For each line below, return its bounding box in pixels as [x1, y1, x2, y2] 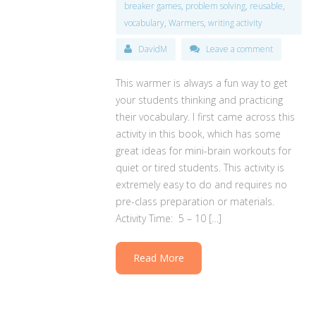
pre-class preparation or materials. [116, 195, 275, 209]
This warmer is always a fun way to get [116, 76, 288, 90]
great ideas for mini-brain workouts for [116, 144, 292, 158]
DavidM [138, 43, 168, 56]
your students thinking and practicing [116, 93, 284, 107]
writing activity [208, 17, 263, 30]
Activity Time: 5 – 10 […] [116, 212, 222, 226]
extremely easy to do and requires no [116, 178, 288, 192]
